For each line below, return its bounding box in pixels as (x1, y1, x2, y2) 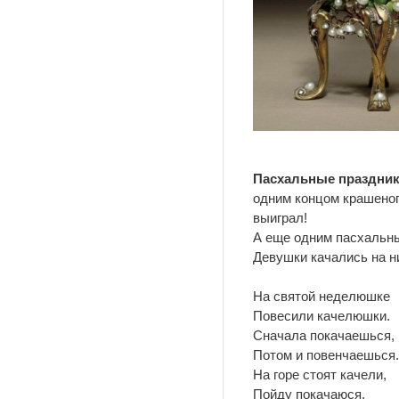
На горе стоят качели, (253, 367, 387, 382)
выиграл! (253, 210, 307, 225)
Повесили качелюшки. (253, 308, 390, 323)
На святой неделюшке (253, 289, 390, 304)
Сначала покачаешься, (253, 328, 395, 343)
